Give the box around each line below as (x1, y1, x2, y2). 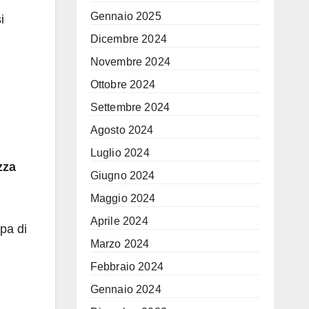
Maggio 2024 (90, 192, 156, 204)
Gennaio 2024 (90, 283, 161, 295)
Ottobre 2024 (90, 79, 155, 90)
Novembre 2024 (90, 56, 171, 68)
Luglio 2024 (90, 147, 150, 159)
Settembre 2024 (90, 101, 170, 113)
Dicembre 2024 (90, 33, 168, 45)
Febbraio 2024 (90, 261, 164, 272)
